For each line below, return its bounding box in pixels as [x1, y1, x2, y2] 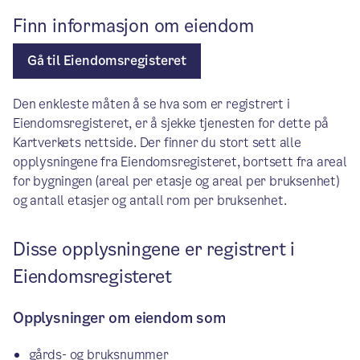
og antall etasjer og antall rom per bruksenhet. [13, 191, 287, 210]
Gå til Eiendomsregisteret [27, 51, 186, 70]
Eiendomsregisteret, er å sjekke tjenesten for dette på [13, 114, 329, 133]
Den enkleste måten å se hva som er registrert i [13, 95, 290, 113]
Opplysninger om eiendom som [13, 308, 226, 328]
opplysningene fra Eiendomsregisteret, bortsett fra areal [13, 153, 347, 171]
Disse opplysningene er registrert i [13, 237, 295, 262]
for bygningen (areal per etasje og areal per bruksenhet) [13, 172, 340, 190]
